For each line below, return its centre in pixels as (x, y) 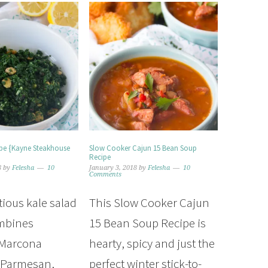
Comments (105, 175)
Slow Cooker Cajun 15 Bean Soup (143, 148)
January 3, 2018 (113, 168)
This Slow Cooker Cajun (149, 203)
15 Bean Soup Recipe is (147, 223)
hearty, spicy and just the (152, 243)
